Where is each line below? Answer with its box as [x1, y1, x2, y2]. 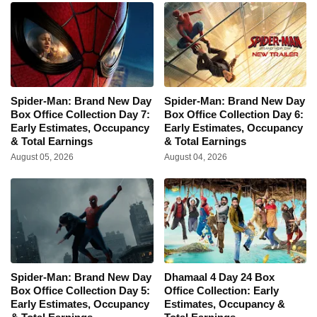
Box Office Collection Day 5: [11, 284, 150, 296]
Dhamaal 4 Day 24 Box [163, 270, 275, 283]
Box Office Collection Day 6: [163, 108, 304, 120]
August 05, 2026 [11, 151, 74, 162]
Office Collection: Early [163, 284, 279, 296]
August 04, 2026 [163, 151, 227, 162]
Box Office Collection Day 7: [11, 108, 150, 120]
